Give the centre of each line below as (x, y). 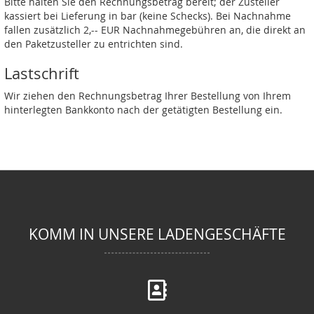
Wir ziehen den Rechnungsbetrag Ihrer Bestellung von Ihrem (148, 96)
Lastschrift (42, 73)
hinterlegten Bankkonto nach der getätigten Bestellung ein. (143, 110)
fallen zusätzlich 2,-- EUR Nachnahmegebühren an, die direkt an (155, 30)
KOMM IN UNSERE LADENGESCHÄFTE (157, 234)
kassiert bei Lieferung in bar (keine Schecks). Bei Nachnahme (148, 16)
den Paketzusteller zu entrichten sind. (94, 44)
